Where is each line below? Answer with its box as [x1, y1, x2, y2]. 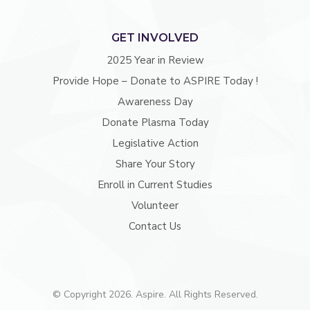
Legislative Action [111, 136, 199, 150]
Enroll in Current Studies [98, 178, 212, 192]
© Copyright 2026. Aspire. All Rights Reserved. [52, 288, 258, 301]
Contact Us [129, 219, 181, 233]
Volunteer [131, 199, 179, 212]
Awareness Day [117, 95, 193, 109]
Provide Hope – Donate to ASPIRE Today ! [52, 74, 258, 88]
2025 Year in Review [106, 53, 204, 67]
